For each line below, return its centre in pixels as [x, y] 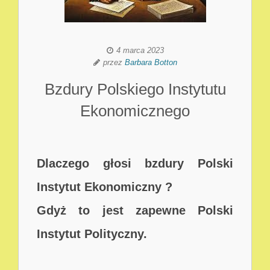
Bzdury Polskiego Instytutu [135, 89]
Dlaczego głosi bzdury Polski [135, 163]
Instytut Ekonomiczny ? [105, 187]
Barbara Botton [151, 62]
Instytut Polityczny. [92, 234]
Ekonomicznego [135, 111]
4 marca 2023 [140, 50]
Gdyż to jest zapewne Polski [135, 210]
